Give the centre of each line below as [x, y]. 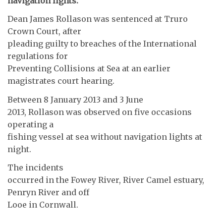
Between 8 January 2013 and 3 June [75, 99]
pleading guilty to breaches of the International [102, 44]
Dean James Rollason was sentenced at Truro [98, 19]
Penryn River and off [48, 193]
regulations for [38, 56]
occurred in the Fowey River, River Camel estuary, [106, 180]
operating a [30, 124]
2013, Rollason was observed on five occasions [100, 112]
